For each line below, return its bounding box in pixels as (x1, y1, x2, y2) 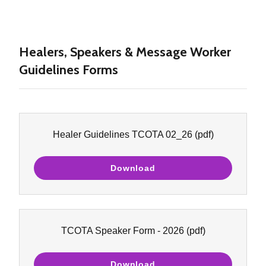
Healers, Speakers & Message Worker (19, 44, 231, 60)
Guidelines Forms (19, 62, 118, 78)
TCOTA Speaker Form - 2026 (61, 226, 184, 236)
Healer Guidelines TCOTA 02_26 (52, 129, 192, 140)
